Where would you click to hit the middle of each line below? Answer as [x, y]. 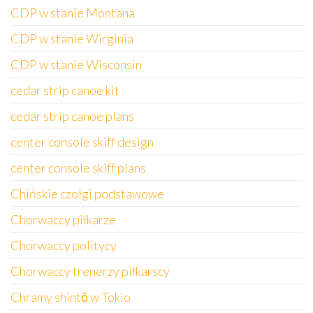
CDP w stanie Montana [73, 13]
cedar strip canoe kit [65, 90]
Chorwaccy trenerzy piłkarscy [90, 271]
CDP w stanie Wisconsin [76, 64]
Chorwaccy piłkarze [63, 219]
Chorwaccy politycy [64, 245]
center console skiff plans [78, 168]
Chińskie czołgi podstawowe [87, 194]
